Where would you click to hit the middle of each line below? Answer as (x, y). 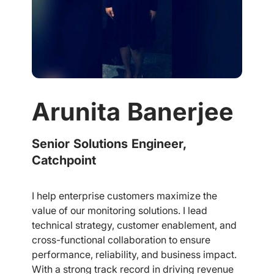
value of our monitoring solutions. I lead (120, 210)
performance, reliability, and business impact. (134, 254)
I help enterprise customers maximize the (124, 196)
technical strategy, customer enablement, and (134, 225)
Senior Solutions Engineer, (109, 144)
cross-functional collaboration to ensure (121, 240)
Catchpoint (64, 160)
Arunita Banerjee (133, 112)
